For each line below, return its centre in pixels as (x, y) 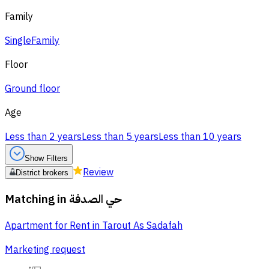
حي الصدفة (95, 199)
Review (98, 172)
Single (18, 41)
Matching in (36, 199)
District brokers (42, 173)
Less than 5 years (120, 137)
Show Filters (46, 158)
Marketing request (45, 250)
